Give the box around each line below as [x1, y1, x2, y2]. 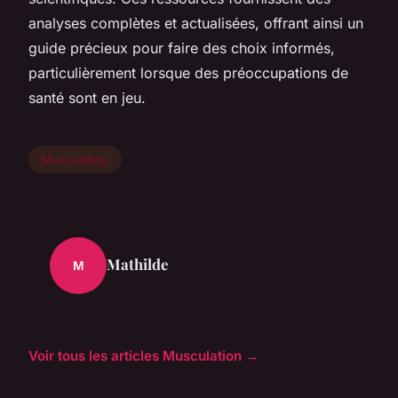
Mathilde [107, 254, 168, 275]
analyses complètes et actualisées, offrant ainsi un [28, 13, 363, 32]
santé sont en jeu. [28, 88, 146, 107]
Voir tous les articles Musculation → [28, 347, 259, 365]
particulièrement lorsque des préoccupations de [28, 63, 348, 82]
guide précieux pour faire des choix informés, [28, 38, 335, 57]
